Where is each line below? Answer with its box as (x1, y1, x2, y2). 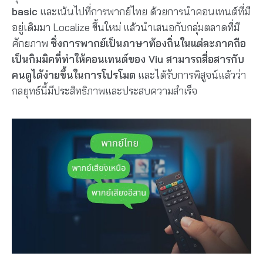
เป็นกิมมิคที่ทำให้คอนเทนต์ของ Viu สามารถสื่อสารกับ (12, 53, 244, 66)
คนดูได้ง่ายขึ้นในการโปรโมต (12, 69, 136, 82)
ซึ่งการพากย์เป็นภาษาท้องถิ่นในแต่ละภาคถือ (50, 37, 246, 50)
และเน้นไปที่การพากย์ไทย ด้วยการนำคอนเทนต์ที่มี (38, 5, 250, 18)
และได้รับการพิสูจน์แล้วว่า (136, 69, 246, 82)
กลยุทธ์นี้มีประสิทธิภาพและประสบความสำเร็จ (12, 85, 197, 97)
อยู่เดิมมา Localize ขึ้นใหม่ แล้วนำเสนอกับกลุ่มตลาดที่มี (12, 21, 240, 34)
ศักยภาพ (12, 37, 50, 50)
